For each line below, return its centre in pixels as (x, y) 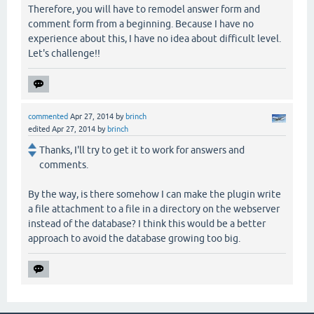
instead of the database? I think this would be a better (147, 223)
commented (48, 116)
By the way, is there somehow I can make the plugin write (155, 194)
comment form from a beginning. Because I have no (141, 23)
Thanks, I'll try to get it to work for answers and (142, 150)
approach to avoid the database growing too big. (134, 238)
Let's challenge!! (64, 53)
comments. (64, 164)
